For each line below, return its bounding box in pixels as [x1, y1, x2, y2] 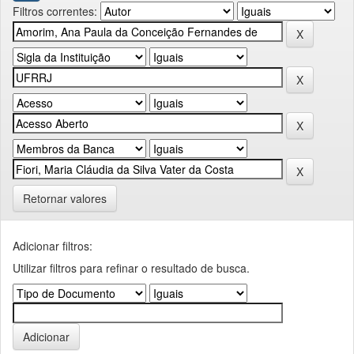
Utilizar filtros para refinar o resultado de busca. [13, 259, 250, 276]
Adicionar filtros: [13, 237, 92, 254]
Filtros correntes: [13, 2, 97, 19]
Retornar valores [23, 190, 107, 206]
